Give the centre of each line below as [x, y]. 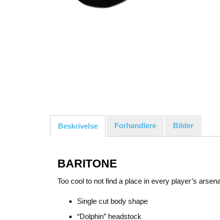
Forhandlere [135, 126]
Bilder [183, 126]
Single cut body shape [112, 201]
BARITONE [87, 163]
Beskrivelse [78, 126]
